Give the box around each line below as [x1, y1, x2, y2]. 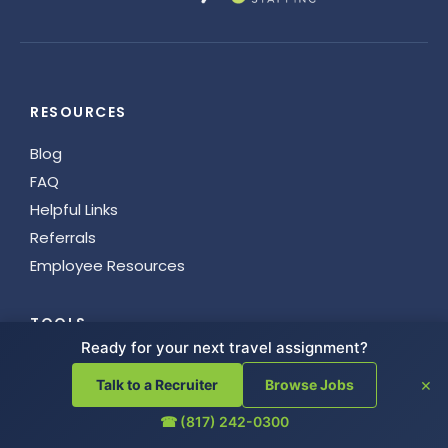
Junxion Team [30, 410, 133, 432]
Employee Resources [30, 254, 185, 276]
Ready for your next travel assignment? [80, 338, 368, 357]
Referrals [30, 226, 96, 248]
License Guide [30, 382, 133, 404]
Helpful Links [30, 198, 118, 220]
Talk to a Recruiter [95, 376, 218, 393]
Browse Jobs [264, 376, 354, 393]
